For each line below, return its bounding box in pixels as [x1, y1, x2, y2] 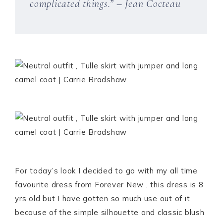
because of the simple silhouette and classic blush [15, 208, 205, 218]
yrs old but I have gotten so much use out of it [15, 194, 190, 204]
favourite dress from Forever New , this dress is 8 [15, 180, 204, 190]
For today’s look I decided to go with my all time [15, 166, 198, 176]
